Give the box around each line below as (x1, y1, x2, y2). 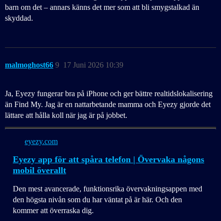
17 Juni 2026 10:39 (63, 61, 123, 70)
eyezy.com (25, 137, 58, 146)
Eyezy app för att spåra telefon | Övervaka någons (13, 154, 204, 165)
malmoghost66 (5, 61, 53, 70)
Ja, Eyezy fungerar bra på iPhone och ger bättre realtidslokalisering (5, 89, 213, 98)
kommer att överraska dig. (13, 206, 94, 215)
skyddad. (5, 14, 33, 23)
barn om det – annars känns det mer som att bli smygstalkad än (5, 3, 199, 12)
